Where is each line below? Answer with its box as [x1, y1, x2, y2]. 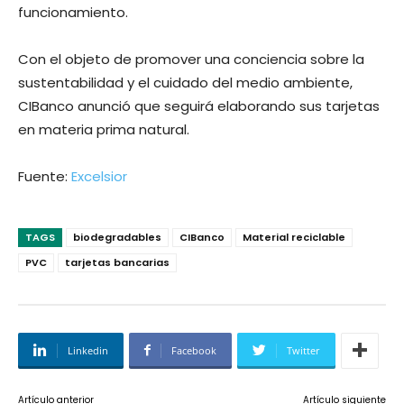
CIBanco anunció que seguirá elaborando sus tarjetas [18, 96, 380, 115]
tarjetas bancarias [65, 254, 170, 270]
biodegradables [73, 229, 161, 244]
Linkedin [68, 343, 108, 357]
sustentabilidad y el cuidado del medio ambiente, [18, 72, 353, 92]
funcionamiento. [18, 2, 128, 22]
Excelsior [71, 166, 127, 186]
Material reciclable [243, 229, 345, 244]
